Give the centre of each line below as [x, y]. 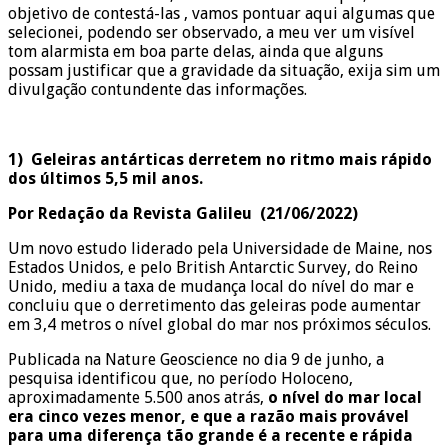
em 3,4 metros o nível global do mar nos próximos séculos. [219, 324]
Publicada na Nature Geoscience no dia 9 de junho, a [196, 359]
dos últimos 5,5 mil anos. [105, 178]
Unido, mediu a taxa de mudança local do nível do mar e [211, 286]
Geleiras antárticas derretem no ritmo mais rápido [231, 159]
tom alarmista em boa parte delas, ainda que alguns [195, 51]
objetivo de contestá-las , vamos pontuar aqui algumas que [221, 13]
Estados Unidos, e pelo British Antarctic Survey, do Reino [213, 267]
